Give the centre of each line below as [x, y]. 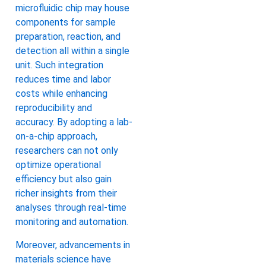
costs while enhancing [61, 94]
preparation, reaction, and [68, 37]
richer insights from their [66, 194]
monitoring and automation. [72, 222]
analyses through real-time [71, 208]
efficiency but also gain [64, 179]
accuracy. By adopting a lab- [74, 122]
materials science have [63, 259]
